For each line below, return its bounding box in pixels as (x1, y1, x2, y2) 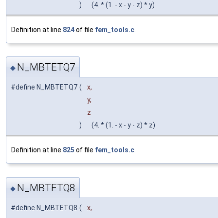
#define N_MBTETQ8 (11, 203, 77, 212)
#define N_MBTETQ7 (11, 83, 77, 91)
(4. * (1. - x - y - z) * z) (87, 121, 155, 129)
